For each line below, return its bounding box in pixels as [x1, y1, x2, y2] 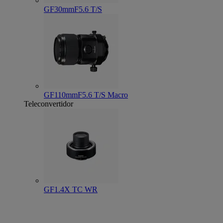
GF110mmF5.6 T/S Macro [44, 91, 128, 99]
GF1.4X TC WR [44, 185, 98, 194]
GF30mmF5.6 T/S [44, 5, 102, 13]
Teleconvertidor [24, 100, 73, 108]
